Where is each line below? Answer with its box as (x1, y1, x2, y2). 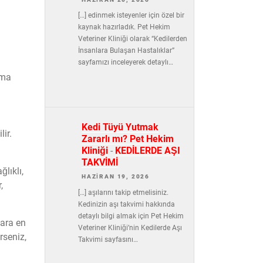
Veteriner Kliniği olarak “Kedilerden (77, 35, 187, 43)
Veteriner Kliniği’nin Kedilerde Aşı (77, 223, 182, 232)
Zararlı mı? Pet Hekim (82, 133, 174, 145)
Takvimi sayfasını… (77, 235, 138, 244)
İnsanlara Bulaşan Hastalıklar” (77, 46, 174, 55)
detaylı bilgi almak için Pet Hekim (77, 211, 184, 220)
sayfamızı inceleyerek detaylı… (77, 58, 173, 67)
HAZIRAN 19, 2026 (82, 173, 150, 180)
